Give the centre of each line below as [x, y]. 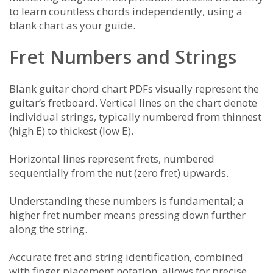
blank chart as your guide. [72, 26]
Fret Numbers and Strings [123, 57]
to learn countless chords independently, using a [126, 12]
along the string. [48, 229]
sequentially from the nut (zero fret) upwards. [119, 173]
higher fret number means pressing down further [127, 215]
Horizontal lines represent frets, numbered [112, 159]
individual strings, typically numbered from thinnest [135, 117]
